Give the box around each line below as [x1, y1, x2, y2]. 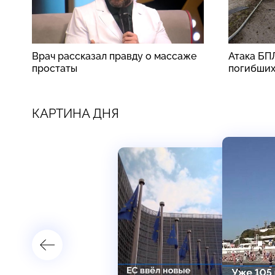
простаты [32, 62, 77, 74]
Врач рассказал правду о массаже [32, 50, 196, 62]
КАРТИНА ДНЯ [32, 106, 119, 121]
